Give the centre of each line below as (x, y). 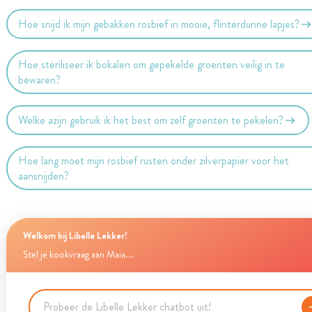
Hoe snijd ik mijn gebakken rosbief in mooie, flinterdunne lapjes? (159, 24)
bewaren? (40, 79)
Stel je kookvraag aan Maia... (78, 255)
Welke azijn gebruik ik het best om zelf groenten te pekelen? (151, 120)
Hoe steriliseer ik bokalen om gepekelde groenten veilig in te (152, 64)
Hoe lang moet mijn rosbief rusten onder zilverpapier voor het (154, 160)
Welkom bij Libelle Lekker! (75, 235)
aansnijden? (44, 175)
